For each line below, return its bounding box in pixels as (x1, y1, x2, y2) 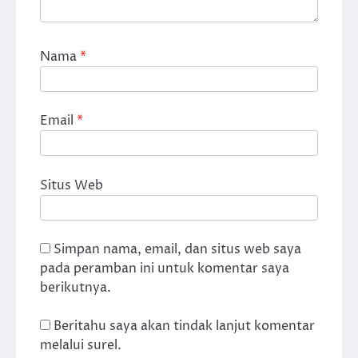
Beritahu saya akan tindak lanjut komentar (54, 316, 315, 335)
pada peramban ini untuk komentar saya (40, 259, 289, 277)
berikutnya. (40, 278, 111, 296)
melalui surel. (40, 336, 121, 354)
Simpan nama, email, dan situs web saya (54, 240, 301, 258)
